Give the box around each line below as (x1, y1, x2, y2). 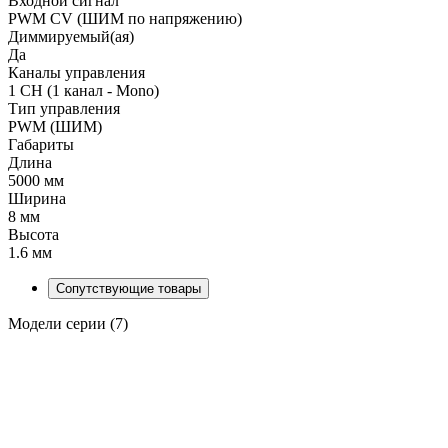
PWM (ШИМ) (8, 117, 102, 135)
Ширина (8, 189, 66, 207)
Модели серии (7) (8, 314, 128, 332)
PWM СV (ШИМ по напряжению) (8, 9, 242, 27)
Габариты (8, 135, 74, 153)
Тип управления (8, 99, 120, 117)
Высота (8, 225, 59, 243)
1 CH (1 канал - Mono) (8, 81, 159, 99)
